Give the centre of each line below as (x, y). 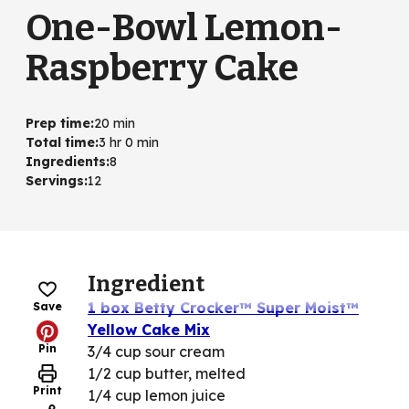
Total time (60, 143)
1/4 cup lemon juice (157, 396)
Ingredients (66, 162)
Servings (55, 181)
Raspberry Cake (162, 69)
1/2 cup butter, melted (167, 374)
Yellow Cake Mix (149, 330)
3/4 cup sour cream (156, 352)
